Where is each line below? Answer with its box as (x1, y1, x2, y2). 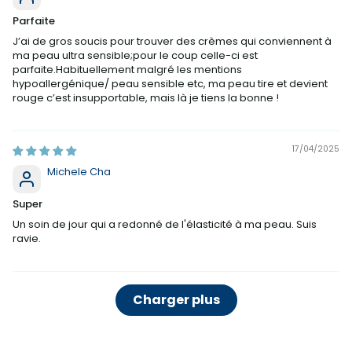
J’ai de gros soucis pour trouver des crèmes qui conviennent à (13, 33, 332, 49)
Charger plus (132, 290, 220, 309)
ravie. (13, 230, 41, 246)
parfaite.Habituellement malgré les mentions (13, 61, 242, 77)
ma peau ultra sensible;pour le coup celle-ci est (13, 47, 258, 63)
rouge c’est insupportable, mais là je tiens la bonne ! (13, 90, 279, 105)
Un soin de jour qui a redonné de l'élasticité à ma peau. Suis (13, 216, 317, 232)
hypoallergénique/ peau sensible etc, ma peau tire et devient (13, 75, 328, 91)
